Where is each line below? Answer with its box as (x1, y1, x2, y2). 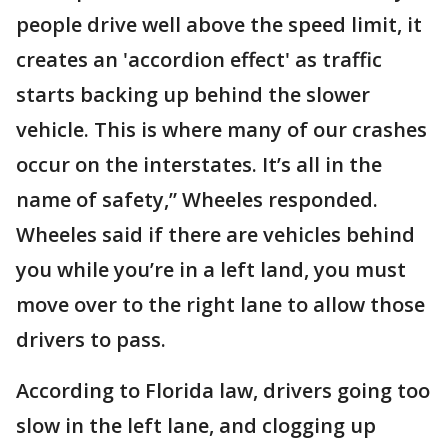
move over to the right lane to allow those (16, 291, 425, 319)
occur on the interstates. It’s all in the (16, 151, 382, 179)
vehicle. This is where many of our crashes (16, 116, 427, 144)
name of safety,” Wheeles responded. (16, 186, 378, 214)
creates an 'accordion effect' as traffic (16, 46, 382, 74)
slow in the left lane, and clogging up (16, 412, 376, 440)
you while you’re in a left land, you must (16, 256, 406, 284)
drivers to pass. (16, 326, 166, 354)
